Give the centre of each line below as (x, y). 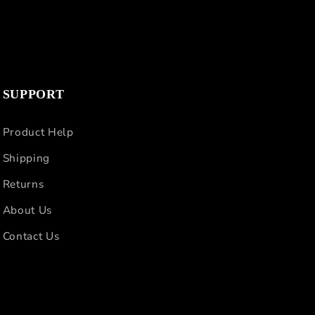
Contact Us (31, 236)
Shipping (26, 157)
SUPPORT (33, 94)
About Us (27, 210)
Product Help (38, 131)
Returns (23, 184)
